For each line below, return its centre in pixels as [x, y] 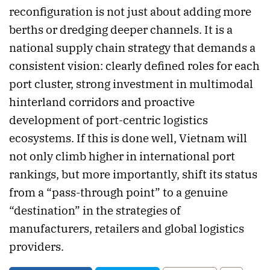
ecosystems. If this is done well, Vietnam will [128, 138]
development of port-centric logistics [108, 120]
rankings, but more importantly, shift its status [133, 174]
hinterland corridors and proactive [102, 102]
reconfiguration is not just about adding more [130, 11]
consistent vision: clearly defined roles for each [134, 65]
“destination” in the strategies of [95, 210]
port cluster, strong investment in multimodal [131, 83]
